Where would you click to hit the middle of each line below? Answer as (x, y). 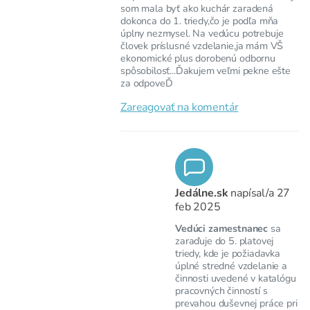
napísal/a (254, 193)
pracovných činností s (221, 291)
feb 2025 (198, 207)
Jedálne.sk (203, 193)
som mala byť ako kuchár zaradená (197, 9)
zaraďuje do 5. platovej (225, 241)
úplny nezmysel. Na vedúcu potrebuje (202, 34)
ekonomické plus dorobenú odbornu (198, 58)
